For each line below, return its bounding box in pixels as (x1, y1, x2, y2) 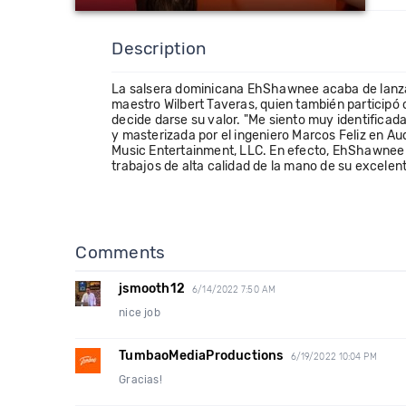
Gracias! (119, 373, 162, 386)
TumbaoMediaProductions (119, 348, 284, 363)
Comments (75, 242, 166, 263)
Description (111, 38, 207, 59)
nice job (119, 306, 160, 319)
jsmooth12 (119, 281, 186, 296)
